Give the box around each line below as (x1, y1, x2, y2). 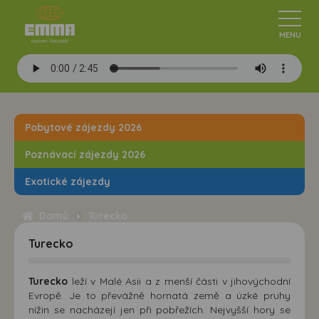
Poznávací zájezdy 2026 (25, 148, 145, 161)
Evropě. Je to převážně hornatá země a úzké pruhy (28, 289, 291, 302)
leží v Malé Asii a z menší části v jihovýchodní (68, 275, 291, 288)
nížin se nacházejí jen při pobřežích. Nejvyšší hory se (28, 303, 291, 316)
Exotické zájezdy (25, 175, 110, 188)
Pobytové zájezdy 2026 (25, 121, 142, 134)
